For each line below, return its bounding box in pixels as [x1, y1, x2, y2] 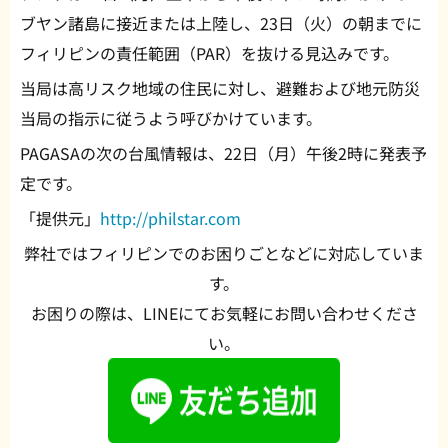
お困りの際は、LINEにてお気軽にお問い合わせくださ [30, 301, 418, 326]
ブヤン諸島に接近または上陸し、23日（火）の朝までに [20, 11, 422, 36]
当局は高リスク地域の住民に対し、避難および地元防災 [20, 76, 420, 101]
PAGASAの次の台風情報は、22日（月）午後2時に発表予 [20, 141, 427, 166]
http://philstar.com [100, 206, 241, 231]
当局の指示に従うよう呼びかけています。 [20, 106, 322, 131]
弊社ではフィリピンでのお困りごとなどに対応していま [24, 241, 424, 266]
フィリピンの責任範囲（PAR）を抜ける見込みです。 [20, 41, 399, 66]
